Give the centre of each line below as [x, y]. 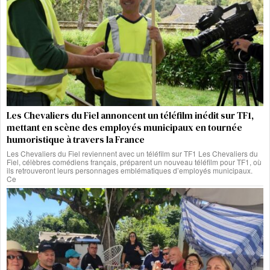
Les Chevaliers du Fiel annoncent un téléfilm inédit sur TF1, [130, 115]
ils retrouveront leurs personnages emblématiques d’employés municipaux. [130, 170]
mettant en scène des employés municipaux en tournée [124, 127]
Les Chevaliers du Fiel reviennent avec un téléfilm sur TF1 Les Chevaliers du [132, 153]
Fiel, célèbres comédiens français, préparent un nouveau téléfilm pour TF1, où [134, 162]
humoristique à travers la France [76, 139]
